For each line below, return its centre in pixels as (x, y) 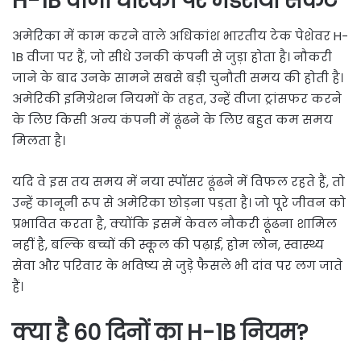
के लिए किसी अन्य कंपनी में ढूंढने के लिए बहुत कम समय (172, 120)
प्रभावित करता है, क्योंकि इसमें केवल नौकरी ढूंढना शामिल (174, 224)
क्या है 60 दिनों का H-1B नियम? (160, 333)
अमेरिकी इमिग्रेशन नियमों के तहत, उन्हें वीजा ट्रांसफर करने (177, 99)
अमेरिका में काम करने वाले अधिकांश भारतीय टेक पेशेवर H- (180, 36)
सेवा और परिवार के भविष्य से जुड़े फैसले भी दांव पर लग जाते (177, 266)
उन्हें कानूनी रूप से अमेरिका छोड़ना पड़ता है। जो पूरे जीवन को (179, 203)
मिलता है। (39, 141)
